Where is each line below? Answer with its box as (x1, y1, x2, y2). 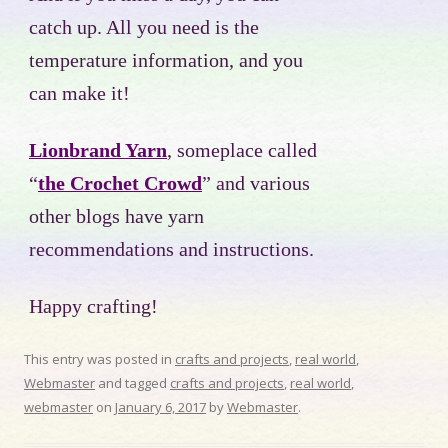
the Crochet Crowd (38, 173, 202, 195)
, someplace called (167, 140, 317, 162)
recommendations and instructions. (29, 239, 314, 261)
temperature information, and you (29, 50, 303, 72)
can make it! (29, 83, 130, 105)
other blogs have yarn (29, 206, 204, 228)
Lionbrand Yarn (29, 140, 167, 162)
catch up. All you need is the (29, 17, 259, 39)
